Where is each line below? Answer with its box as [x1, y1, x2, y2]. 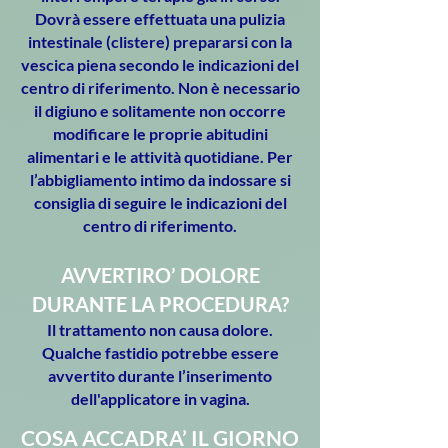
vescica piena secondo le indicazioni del [21, 55, 299, 74]
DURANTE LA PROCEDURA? [31, 292, 289, 316]
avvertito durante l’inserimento [48, 366, 272, 385]
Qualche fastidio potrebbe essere [41, 343, 279, 362]
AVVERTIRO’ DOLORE [60, 263, 260, 287]
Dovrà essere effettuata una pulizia [35, 9, 285, 28]
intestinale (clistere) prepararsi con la [28, 32, 292, 51]
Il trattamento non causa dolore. [47, 320, 273, 339]
